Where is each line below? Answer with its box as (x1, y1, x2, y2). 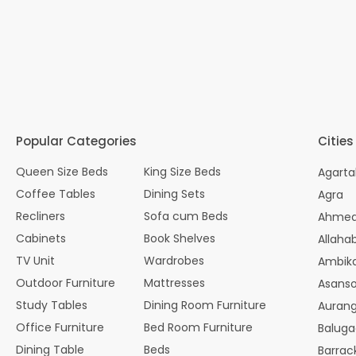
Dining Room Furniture (144, 296, 267, 313)
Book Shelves (144, 230, 216, 246)
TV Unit (16, 252, 55, 269)
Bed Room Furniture (144, 319, 253, 335)
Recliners (16, 207, 65, 224)
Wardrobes (144, 252, 205, 269)
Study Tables (16, 296, 87, 313)
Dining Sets (144, 185, 206, 202)
